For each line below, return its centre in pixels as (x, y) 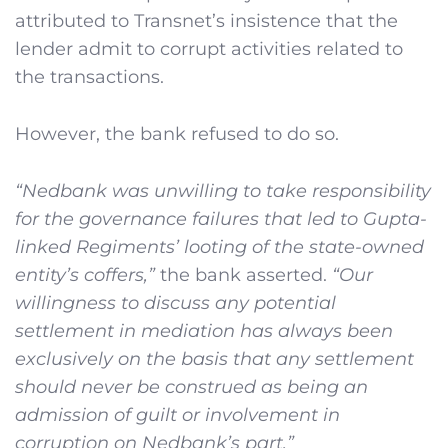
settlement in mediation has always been (204, 330)
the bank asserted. (243, 274)
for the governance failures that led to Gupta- (221, 218)
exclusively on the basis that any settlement (214, 358)
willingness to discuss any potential (175, 302)
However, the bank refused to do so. (177, 133)
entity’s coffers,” (85, 274)
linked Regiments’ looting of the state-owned (219, 246)
